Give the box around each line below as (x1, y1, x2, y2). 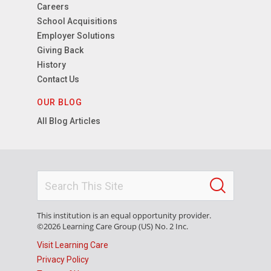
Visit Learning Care (37, 240, 109, 250)
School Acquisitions (37, 16, 118, 27)
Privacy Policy (37, 255, 90, 265)
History (37, 60, 67, 70)
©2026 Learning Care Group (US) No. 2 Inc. (37, 221, 189, 232)
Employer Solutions (37, 31, 116, 41)
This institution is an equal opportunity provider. (37, 210, 212, 221)
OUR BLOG (37, 97, 83, 108)
